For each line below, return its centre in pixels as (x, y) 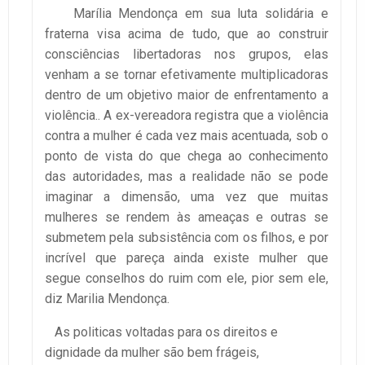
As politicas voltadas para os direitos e (161, 332)
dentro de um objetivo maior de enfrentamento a (187, 95)
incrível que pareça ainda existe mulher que (187, 257)
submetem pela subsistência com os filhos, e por (187, 237)
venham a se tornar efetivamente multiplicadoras (187, 74)
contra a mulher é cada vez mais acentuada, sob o (187, 135)
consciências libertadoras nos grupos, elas (187, 54)
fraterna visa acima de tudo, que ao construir (187, 33)
